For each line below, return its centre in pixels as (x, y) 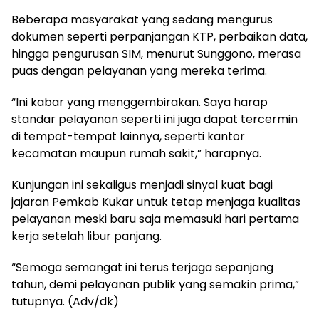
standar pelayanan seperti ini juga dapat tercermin (155, 119)
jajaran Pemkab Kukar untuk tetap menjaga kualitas (156, 202)
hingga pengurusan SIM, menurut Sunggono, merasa (156, 53)
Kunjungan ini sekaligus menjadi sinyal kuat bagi (142, 184)
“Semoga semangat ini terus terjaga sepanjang (142, 267)
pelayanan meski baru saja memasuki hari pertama (155, 219)
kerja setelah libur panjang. (87, 236)
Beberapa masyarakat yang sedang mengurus (142, 19)
